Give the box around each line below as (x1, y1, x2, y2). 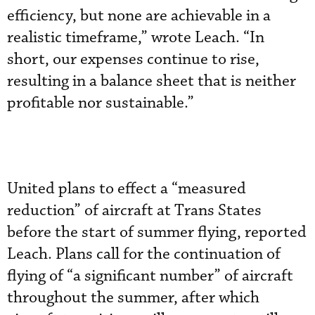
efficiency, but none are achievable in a (7, 5, 271, 26)
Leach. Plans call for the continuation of (7, 243, 281, 264)
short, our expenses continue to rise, (7, 49, 259, 70)
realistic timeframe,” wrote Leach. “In (7, 27, 264, 48)
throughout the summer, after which (7, 287, 259, 308)
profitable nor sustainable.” (7, 92, 194, 113)
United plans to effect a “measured (7, 178, 246, 199)
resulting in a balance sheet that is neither (7, 70, 296, 91)
